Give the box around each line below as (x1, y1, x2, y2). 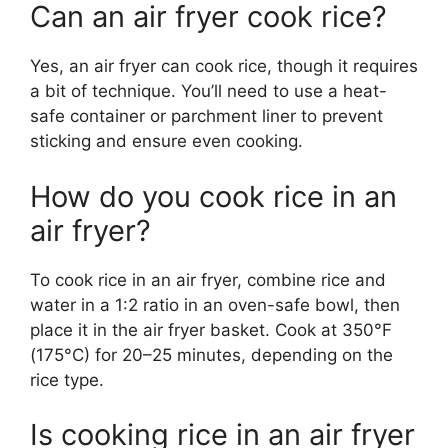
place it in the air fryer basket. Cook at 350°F (30, 319, 392, 340)
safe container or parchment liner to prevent (30, 106, 383, 127)
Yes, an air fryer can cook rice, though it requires (30, 56, 418, 77)
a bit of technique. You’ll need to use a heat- (30, 81, 387, 102)
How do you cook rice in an (30, 178, 397, 214)
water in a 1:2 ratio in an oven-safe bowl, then (30, 294, 400, 315)
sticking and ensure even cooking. (30, 131, 303, 152)
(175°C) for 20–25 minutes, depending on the (30, 344, 393, 365)
